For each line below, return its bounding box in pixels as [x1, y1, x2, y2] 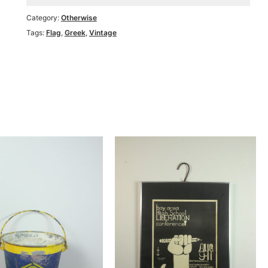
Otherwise [60, 13, 97, 22]
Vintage [89, 28, 117, 37]
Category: [26, 13, 61, 22]
